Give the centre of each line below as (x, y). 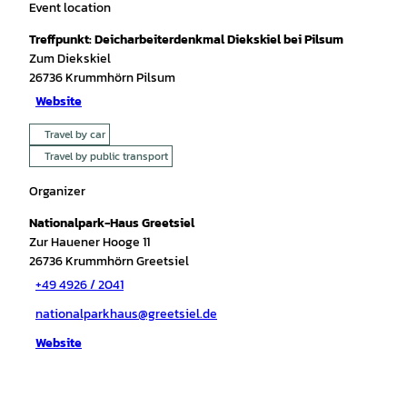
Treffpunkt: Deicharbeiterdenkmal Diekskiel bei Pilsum (186, 39)
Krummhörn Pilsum (120, 77)
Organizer (57, 191)
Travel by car (75, 134)
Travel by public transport (106, 156)
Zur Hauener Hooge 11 (89, 242)
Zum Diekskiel (70, 58)
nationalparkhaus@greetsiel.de (126, 314)
